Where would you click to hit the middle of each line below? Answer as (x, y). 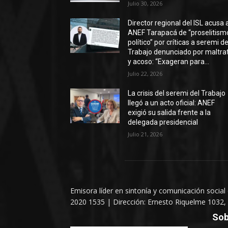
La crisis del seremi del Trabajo (177, 93)
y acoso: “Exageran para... (169, 62)
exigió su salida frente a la (169, 112)
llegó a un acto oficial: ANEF (172, 103)
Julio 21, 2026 (145, 134)
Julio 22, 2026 (145, 74)
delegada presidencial (163, 122)
